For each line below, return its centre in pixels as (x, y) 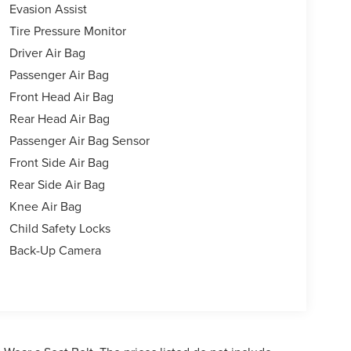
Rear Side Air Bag (57, 185)
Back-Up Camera (55, 250)
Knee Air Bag (45, 206)
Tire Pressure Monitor (67, 31)
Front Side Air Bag (59, 163)
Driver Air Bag (47, 53)
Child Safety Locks (60, 228)
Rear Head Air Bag (59, 119)
